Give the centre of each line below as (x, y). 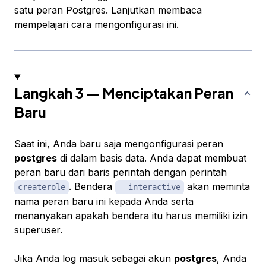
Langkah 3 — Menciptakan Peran (124, 93)
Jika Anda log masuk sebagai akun (94, 259)
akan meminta (217, 187)
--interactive (150, 187)
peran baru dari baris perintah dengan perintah (121, 172)
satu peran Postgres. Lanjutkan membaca (108, 10)
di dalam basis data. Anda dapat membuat (152, 158)
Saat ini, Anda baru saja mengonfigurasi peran (119, 144)
